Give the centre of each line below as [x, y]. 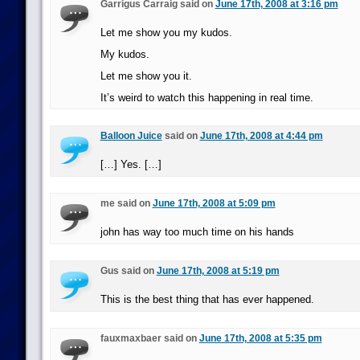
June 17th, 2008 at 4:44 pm [261, 136]
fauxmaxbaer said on [149, 338]
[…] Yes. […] [131, 164]
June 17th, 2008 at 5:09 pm [214, 203]
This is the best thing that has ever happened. [207, 299]
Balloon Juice [131, 136]
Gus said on [128, 271]
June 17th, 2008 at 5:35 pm [260, 338]
